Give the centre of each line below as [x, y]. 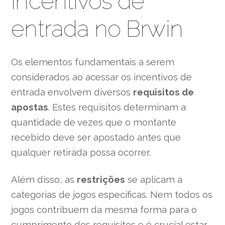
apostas [30, 107]
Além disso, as [44, 180]
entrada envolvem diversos [72, 92]
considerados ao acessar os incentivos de [102, 77]
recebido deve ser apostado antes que [96, 137]
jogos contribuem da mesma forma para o [104, 210]
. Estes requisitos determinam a [117, 107]
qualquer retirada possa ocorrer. [81, 152]
